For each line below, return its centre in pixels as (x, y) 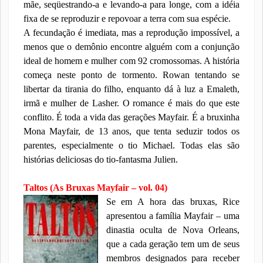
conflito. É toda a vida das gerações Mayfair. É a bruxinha (131, 117)
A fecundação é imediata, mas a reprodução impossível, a (131, 33)
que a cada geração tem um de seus (173, 244)
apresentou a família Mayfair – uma (173, 216)
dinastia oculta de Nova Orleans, (173, 230)
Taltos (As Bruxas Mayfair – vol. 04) (96, 188)
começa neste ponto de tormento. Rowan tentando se (131, 75)
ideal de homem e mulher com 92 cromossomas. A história (131, 61)
